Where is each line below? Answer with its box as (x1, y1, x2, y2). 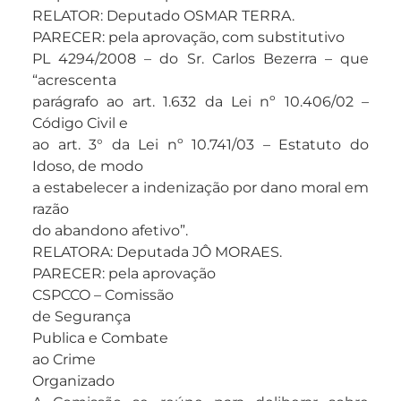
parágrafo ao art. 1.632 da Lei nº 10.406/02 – (32, 93, 369, 111)
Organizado (32, 372, 115, 390)
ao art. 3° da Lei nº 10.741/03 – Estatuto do (32, 136, 369, 154)
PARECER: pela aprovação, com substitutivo (32, 29, 345, 47)
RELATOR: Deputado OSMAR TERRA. (32, 7, 294, 25)
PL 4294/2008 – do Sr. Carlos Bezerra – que (32, 50, 369, 68)
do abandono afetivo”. (32, 222, 188, 240)
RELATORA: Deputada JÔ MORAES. (32, 243, 282, 261)
